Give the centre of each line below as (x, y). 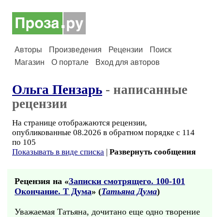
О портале (70, 62)
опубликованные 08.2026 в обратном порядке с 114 (103, 132)
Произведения (75, 50)
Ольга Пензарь (57, 90)
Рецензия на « (42, 181)
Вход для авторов (128, 62)
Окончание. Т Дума (53, 191)
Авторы (28, 50)
